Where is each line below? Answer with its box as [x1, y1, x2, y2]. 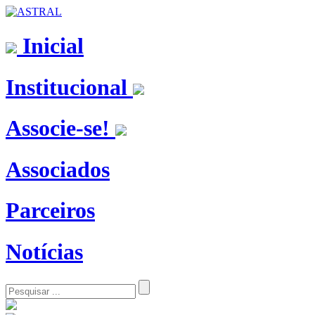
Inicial [17, 33, 84, 59]
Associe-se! [6, 115, 115, 141]
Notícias [6, 238, 83, 264]
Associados [6, 156, 110, 182]
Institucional [6, 74, 133, 100]
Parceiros [6, 198, 95, 224]
